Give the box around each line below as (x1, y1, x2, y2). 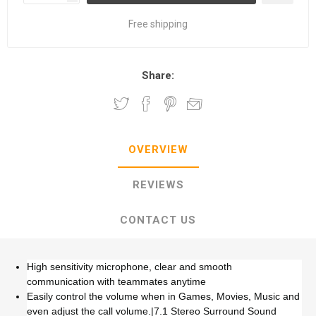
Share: (142, 68, 174, 82)
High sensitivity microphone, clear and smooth (27, 260, 232, 272)
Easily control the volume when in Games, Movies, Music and (27, 290, 300, 302)
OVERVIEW (128, 142, 188, 156)
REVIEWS (132, 178, 184, 191)
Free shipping (128, 18, 188, 30)
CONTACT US (120, 213, 196, 226)
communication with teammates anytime (27, 275, 206, 287)
